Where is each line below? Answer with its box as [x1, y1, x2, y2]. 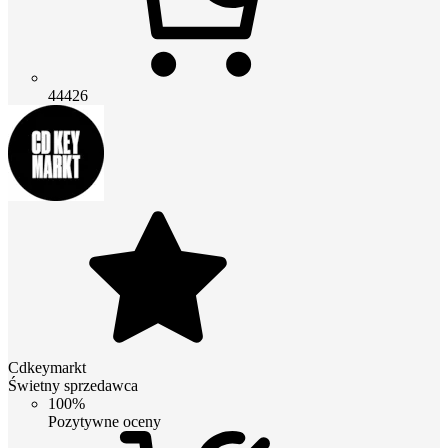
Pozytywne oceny [48, 412, 161, 430]
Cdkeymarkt [8, 358, 86, 376]
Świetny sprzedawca [8, 376, 138, 394]
